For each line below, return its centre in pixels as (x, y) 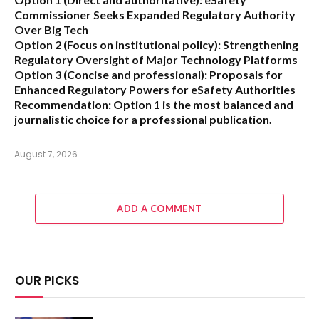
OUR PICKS (47, 280)
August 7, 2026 (46, 154)
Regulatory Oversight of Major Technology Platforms (156, 59)
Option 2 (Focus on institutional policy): (117, 44)
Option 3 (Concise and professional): (111, 74)
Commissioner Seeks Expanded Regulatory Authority (155, 14)
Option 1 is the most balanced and (202, 104)
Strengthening (260, 44)
